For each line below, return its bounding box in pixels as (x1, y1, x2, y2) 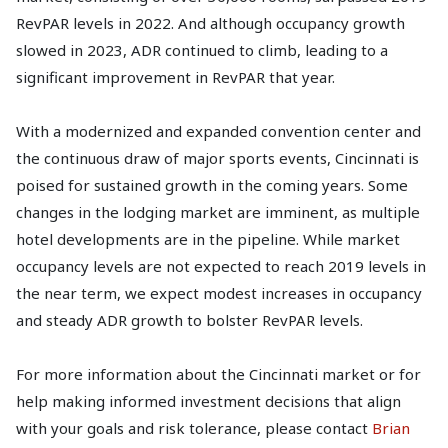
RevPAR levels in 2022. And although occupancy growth (16, 13, 405, 34)
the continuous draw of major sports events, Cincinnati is (16, 148, 419, 169)
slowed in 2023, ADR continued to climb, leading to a (16, 40, 388, 61)
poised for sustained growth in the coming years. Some (16, 175, 408, 196)
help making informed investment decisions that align (16, 391, 401, 412)
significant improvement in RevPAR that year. (16, 67, 335, 88)
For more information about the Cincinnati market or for (16, 364, 421, 385)
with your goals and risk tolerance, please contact (16, 418, 372, 439)
